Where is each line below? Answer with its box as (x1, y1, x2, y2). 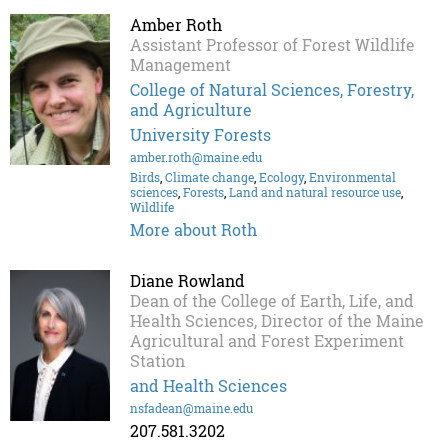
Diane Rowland (130, 270, 245, 292)
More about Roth (130, 219, 257, 241)
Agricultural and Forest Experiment (130, 330, 404, 352)
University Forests (130, 124, 271, 146)
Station (130, 350, 185, 372)
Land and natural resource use (229, 184, 401, 201)
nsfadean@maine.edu (130, 400, 253, 417)
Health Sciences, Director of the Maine (130, 310, 424, 332)
